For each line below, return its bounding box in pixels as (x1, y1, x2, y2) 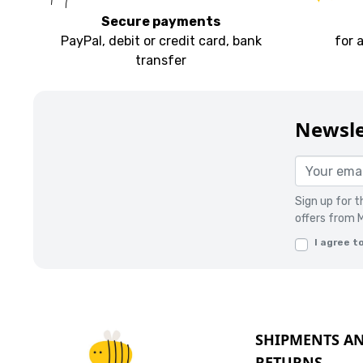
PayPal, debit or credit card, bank (60, 33, 262, 49)
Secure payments (101, 14, 221, 30)
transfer (135, 53, 187, 69)
